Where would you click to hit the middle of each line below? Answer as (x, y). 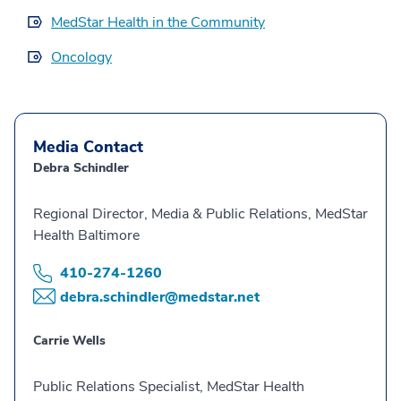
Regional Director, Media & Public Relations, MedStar (200, 213)
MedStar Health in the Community (158, 22)
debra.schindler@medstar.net (160, 297)
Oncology (81, 57)
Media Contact (88, 146)
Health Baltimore (86, 235)
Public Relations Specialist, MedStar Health (169, 386)
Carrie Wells (69, 340)
